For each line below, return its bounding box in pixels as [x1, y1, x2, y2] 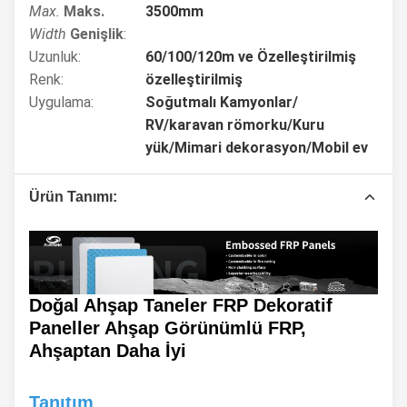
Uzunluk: [29, 48, 81, 65]
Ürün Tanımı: [29, 189, 117, 204]
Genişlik [70, 25, 124, 43]
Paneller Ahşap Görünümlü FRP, [29, 318, 306, 339]
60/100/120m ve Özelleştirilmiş [145, 48, 356, 65]
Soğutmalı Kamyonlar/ [145, 94, 298, 111]
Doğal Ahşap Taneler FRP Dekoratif [29, 295, 333, 316]
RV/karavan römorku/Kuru [145, 116, 324, 134]
